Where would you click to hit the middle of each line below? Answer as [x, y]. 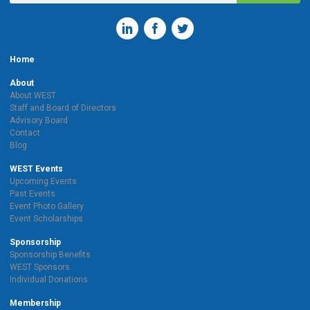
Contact [25, 133]
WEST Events [36, 169]
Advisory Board [39, 121]
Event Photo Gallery [47, 207]
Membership [35, 303]
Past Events [33, 194]
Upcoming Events [43, 182]
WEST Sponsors [40, 267]
